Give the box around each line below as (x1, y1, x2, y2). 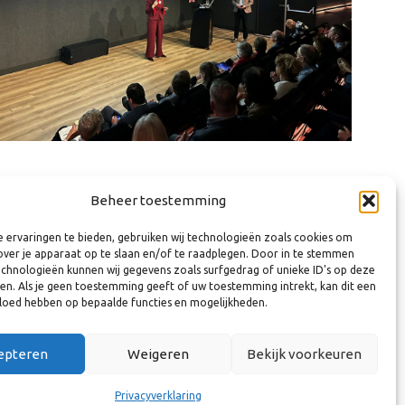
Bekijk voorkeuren (247, 345, 363, 362)
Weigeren (127, 345, 189, 362)
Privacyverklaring (114, 390, 202, 401)
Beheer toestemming (89, 193, 226, 208)
